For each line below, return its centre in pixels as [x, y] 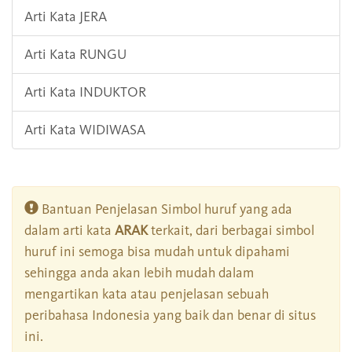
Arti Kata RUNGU [75, 55]
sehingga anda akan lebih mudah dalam [139, 273]
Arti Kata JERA [66, 17]
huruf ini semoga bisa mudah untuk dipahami [157, 252]
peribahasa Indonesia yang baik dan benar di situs [170, 315]
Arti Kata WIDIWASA [85, 130]
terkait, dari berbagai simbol [231, 231]
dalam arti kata [70, 231]
